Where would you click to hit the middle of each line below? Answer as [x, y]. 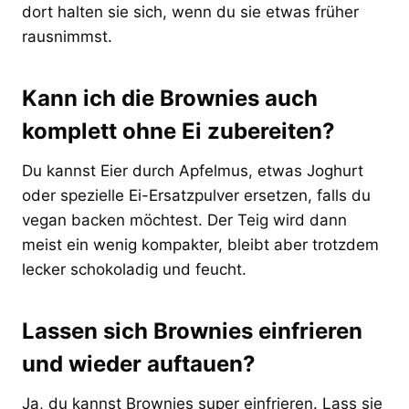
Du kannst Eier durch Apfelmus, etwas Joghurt [193, 170]
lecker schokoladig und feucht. [134, 269]
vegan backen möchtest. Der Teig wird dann [184, 220]
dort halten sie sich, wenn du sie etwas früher [190, 11]
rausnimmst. [67, 36]
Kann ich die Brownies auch [170, 98]
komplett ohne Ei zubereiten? [178, 131]
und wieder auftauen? [139, 363]
